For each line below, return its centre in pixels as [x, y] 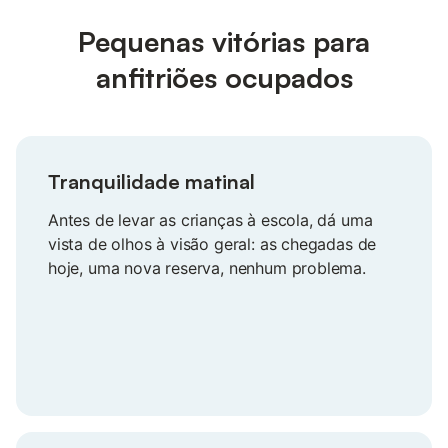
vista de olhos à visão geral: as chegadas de [212, 243]
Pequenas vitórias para [224, 41]
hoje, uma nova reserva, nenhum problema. [207, 267]
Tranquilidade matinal [151, 181]
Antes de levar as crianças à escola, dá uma [210, 219]
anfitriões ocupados [224, 77]
